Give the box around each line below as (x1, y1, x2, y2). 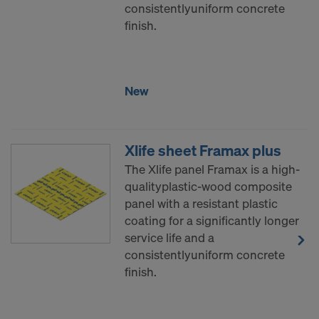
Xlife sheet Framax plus (125, 140, 281, 161)
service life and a (125, 229, 214, 246)
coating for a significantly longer (125, 212, 299, 229)
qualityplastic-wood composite (125, 178, 292, 195)
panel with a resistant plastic (125, 195, 278, 212)
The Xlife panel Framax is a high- (125, 161, 300, 178)
